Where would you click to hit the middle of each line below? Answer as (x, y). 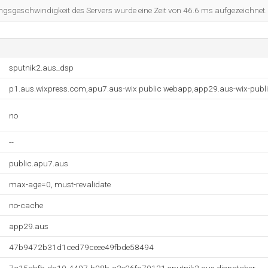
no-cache (26, 205)
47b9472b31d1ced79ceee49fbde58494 (81, 247)
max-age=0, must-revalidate (60, 184)
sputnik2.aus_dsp (41, 68)
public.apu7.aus (39, 163)
